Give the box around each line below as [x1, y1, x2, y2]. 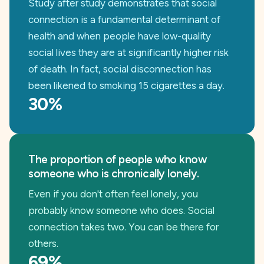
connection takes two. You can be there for [28, 221, 219, 233]
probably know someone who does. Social [28, 204, 214, 216]
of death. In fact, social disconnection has [28, 63, 212, 75]
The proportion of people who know [28, 153, 207, 166]
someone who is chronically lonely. [28, 167, 199, 180]
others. [28, 237, 58, 249]
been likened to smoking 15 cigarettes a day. [28, 80, 225, 91]
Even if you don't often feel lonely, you [28, 188, 198, 200]
